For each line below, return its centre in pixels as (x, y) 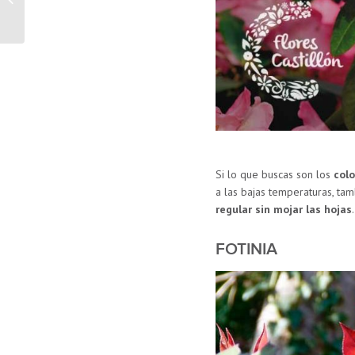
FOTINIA (246, 249)
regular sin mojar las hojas (283, 209)
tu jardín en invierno (71, 8)
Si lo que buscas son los (274, 174)
